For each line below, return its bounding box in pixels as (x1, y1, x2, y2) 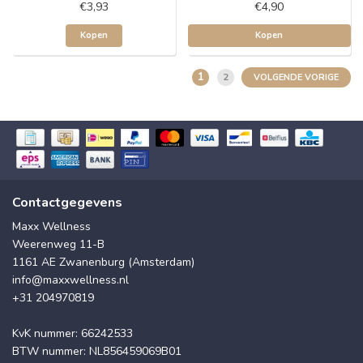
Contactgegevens (12, 193, 122, 211)
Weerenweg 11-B (12, 236, 105, 252)
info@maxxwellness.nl (12, 271, 129, 288)
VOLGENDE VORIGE (254, 71, 339, 83)
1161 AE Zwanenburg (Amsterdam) (12, 254, 194, 270)
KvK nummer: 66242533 (12, 325, 133, 341)
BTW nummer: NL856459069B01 (12, 343, 181, 359)
